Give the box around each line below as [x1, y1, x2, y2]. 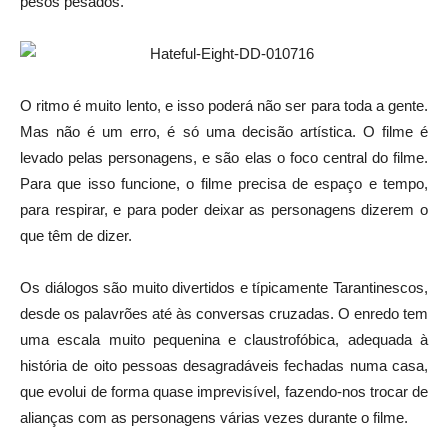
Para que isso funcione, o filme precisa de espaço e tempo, [20, 175, 428, 192]
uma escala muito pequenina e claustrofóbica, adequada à [20, 331, 428, 348]
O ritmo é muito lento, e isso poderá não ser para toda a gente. [20, 97, 428, 114]
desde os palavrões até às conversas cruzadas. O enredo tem [20, 305, 428, 322]
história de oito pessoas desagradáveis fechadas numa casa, [20, 357, 428, 374]
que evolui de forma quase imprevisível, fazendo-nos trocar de [20, 383, 428, 400]
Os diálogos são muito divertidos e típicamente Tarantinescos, [20, 279, 428, 296]
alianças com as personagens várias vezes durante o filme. [20, 409, 408, 426]
